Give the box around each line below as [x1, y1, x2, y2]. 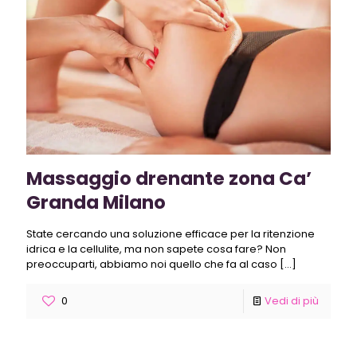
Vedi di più [265, 292, 319, 308]
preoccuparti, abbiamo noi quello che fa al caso [26, 256, 277, 272]
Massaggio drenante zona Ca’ [26, 165, 312, 191]
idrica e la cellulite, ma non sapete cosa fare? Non [26, 241, 286, 257]
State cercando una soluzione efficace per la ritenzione [26, 226, 315, 241]
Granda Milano [26, 189, 166, 215]
